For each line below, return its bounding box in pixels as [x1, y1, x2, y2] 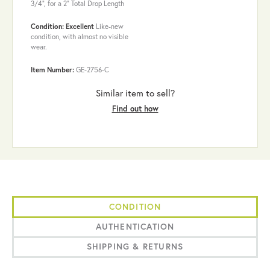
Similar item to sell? [95, 86, 175, 99]
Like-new [96, 21, 124, 31]
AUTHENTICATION [95, 221, 175, 232]
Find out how [111, 103, 159, 114]
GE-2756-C [76, 64, 109, 74]
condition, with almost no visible [31, 31, 128, 41]
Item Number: [31, 64, 74, 74]
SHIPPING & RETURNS [86, 240, 184, 252]
